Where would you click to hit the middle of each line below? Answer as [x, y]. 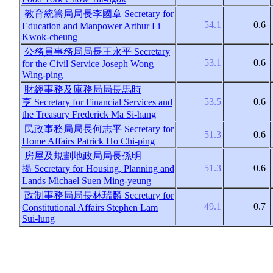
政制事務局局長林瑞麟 [73, 195]
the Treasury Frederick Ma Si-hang [89, 114]
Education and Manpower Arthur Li [91, 26]
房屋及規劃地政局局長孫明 [83, 156]
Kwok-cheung [50, 37]
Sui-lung [38, 218]
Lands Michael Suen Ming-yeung [87, 181]
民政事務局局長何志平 [73, 129]
